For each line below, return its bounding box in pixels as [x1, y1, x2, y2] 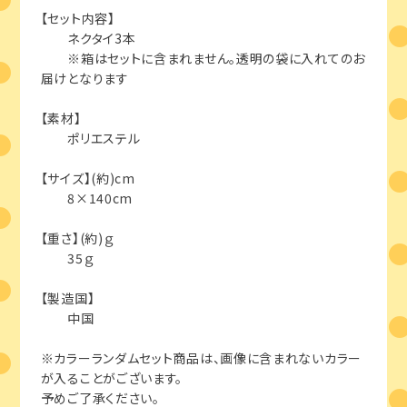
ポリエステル [40, 129, 141, 148]
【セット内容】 [40, 9, 115, 28]
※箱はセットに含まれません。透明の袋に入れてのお [40, 49, 365, 68]
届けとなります [40, 69, 129, 88]
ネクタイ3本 [40, 29, 136, 48]
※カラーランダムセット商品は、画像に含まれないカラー [40, 349, 362, 368]
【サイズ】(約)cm [40, 169, 135, 188]
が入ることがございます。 [40, 369, 184, 388]
